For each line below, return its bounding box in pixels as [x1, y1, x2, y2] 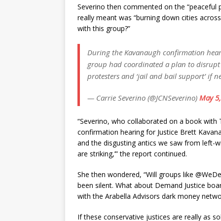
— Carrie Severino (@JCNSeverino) [87, 92, 199, 103]
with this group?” [77, 23, 130, 33]
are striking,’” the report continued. [77, 148, 187, 158]
